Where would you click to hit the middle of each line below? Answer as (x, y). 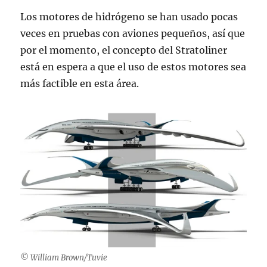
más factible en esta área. (80, 83)
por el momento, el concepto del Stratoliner (124, 50)
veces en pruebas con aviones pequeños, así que (133, 33)
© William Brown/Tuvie (64, 258)
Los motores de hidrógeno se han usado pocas (129, 17)
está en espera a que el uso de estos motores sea (133, 67)
